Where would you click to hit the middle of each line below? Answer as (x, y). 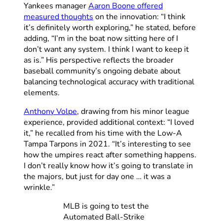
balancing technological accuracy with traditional (109, 82)
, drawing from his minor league (133, 111)
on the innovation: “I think (139, 17)
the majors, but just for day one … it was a (97, 176)
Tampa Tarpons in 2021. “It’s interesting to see (107, 144)
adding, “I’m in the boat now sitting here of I (101, 38)
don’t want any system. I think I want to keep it (106, 49)
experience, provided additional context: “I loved (109, 122)
